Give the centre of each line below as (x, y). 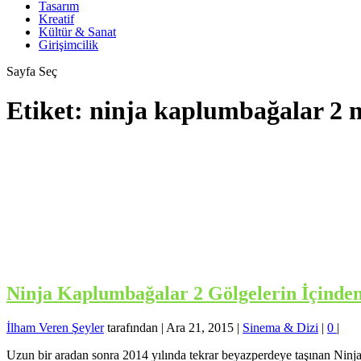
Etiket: (48, 110)
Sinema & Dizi (280, 328)
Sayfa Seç (32, 71)
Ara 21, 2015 (200, 328)
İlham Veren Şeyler (55, 328)
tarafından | (135, 328)
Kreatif (56, 19)
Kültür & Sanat (77, 31)
